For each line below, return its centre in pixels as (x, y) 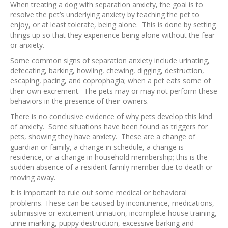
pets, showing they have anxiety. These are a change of (103, 136)
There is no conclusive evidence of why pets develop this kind (111, 116)
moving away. (33, 177)
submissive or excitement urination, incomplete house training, (113, 213)
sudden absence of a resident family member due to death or (111, 167)
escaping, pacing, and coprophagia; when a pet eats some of (110, 80)
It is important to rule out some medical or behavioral (98, 192)
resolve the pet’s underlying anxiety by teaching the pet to (105, 14)
